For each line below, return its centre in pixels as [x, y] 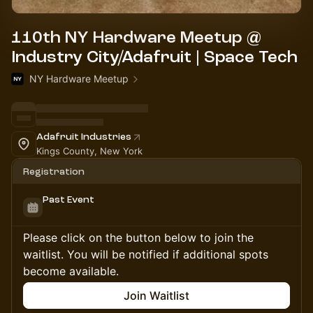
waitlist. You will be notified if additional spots [146, 254]
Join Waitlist [156, 296]
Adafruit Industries [84, 137]
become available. [71, 271]
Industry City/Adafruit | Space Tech [154, 57]
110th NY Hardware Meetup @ [136, 37]
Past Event [68, 199]
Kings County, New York [89, 151]
